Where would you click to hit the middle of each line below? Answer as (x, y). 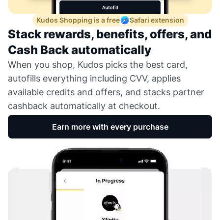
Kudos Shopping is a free (78, 20)
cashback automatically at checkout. (84, 106)
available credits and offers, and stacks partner (106, 92)
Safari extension (157, 20)
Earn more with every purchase (110, 127)
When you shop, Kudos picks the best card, (98, 65)
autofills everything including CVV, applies (94, 79)
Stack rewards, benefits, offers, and (110, 34)
